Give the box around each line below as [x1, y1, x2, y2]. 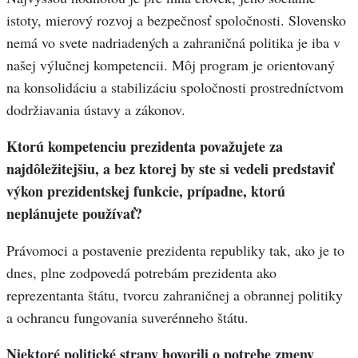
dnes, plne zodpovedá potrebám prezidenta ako [6, 263, 276, 283]
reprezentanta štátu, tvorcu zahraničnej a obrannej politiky [6, 285, 343, 305]
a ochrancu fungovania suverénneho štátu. [6, 308, 249, 328]
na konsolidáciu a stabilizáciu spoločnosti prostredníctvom [6, 78, 344, 97]
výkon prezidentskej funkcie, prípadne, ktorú [6, 181, 285, 202]
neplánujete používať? [6, 203, 142, 225]
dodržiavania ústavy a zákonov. [6, 100, 185, 120]
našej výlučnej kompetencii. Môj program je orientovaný [6, 55, 335, 75]
